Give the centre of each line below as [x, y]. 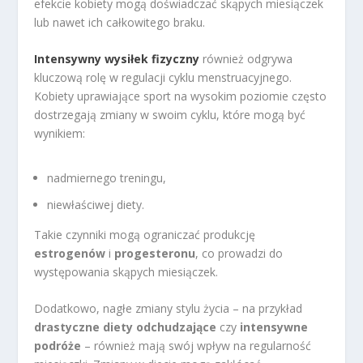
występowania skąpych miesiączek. [126, 271]
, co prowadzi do [239, 253]
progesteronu [155, 253]
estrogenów [70, 253]
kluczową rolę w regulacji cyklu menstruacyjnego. [163, 77]
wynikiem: [60, 133]
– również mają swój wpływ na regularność [196, 346]
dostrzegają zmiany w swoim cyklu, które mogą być [170, 114]
